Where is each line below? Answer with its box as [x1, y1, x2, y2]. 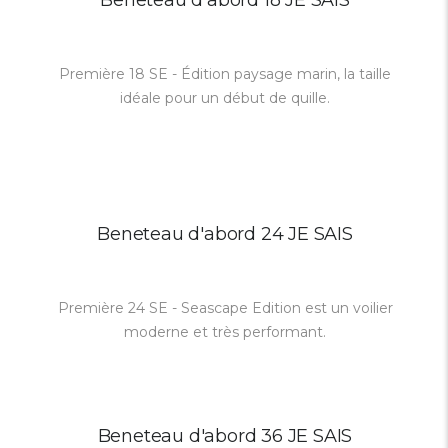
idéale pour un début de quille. [120, 89, 330, 107]
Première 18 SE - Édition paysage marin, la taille [59, 65, 391, 83]
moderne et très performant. [124, 323, 326, 341]
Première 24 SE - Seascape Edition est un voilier [57, 299, 393, 317]
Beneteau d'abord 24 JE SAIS [97, 223, 353, 245]
